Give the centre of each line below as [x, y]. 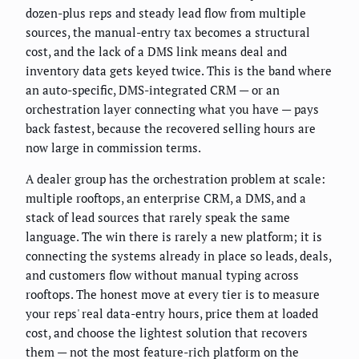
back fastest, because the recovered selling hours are [171, 129]
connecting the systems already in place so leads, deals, [178, 256]
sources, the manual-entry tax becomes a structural [168, 32]
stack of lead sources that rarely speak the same [158, 218]
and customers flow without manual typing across [162, 275]
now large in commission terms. [113, 148]
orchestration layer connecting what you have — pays [172, 109]
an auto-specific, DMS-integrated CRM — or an [153, 90]
